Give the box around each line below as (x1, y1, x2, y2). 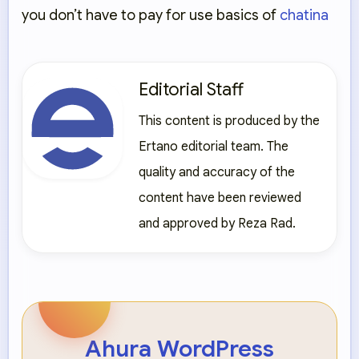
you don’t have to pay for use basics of (22, 6, 280, 25)
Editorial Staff (139, 79, 244, 101)
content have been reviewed (139, 190, 301, 207)
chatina (280, 6, 329, 25)
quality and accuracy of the (139, 164, 295, 181)
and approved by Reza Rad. (139, 216, 296, 232)
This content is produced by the (139, 113, 320, 130)
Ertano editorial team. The (139, 139, 288, 155)
